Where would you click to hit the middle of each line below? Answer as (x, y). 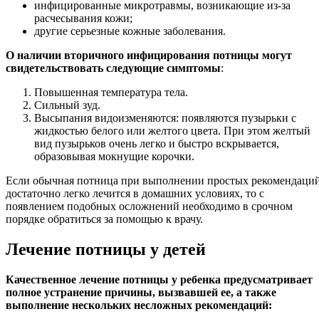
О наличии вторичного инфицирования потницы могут (149, 56)
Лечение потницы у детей (106, 250)
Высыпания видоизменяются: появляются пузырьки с (165, 118)
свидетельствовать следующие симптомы (113, 68)
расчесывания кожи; (83, 19)
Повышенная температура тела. (111, 93)
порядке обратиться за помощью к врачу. (104, 219)
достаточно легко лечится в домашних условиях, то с (135, 194)
